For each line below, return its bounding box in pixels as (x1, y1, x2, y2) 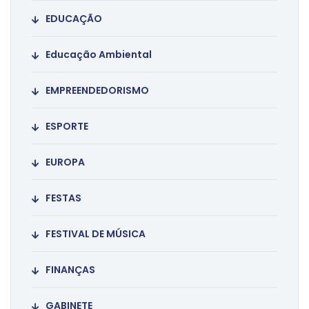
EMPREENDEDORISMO (46, 83, 149, 98)
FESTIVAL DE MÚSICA (46, 227, 146, 241)
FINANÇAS (46, 263, 95, 277)
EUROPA (46, 155, 85, 170)
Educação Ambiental (46, 48, 152, 62)
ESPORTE (46, 119, 88, 134)
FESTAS (46, 191, 81, 206)
